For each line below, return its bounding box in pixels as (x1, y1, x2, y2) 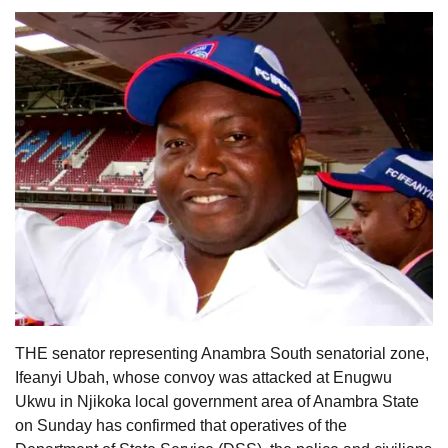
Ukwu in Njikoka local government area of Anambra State (15, 392, 419, 410)
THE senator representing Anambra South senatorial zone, (15, 344, 429, 362)
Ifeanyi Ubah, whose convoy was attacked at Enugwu (15, 368, 392, 386)
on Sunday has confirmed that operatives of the (15, 416, 347, 434)
